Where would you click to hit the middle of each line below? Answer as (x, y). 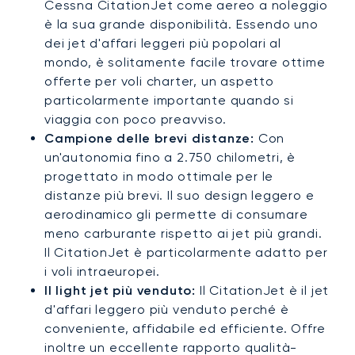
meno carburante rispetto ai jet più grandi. (183, 234)
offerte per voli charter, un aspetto (159, 82)
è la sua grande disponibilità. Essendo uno (181, 25)
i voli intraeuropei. (103, 272)
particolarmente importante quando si (169, 101)
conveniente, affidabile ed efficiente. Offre (185, 329)
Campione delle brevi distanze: (149, 139)
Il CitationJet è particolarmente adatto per (186, 253)
